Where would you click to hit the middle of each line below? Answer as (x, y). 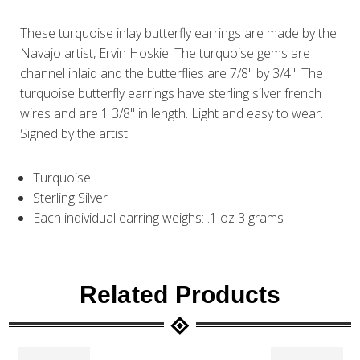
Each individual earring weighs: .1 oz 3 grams (159, 218)
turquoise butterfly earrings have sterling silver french (171, 94)
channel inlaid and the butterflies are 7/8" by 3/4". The (172, 74)
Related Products (180, 295)
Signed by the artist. (77, 134)
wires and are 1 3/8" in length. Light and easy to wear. (172, 114)
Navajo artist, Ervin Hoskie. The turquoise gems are (166, 53)
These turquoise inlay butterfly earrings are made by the (179, 33)
